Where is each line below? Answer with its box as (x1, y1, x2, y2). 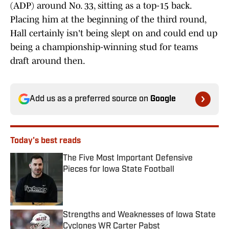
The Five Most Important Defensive (63, 154, 193, 163)
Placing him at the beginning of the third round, (10, 14, 206, 25)
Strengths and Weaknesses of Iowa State (63, 211, 216, 220)
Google (150, 95, 176, 104)
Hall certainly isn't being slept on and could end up (10, 28, 217, 39)
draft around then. (10, 56, 85, 66)
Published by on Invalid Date (62, 175, 155, 184)
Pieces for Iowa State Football (63, 166, 174, 174)
